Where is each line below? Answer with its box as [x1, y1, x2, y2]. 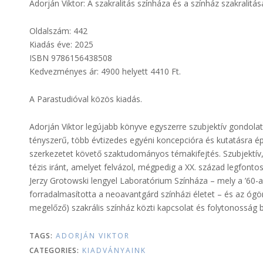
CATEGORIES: [29, 245, 79, 256]
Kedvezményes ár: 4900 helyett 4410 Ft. [29, 66, 181, 77]
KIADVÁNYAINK [82, 245, 146, 256]
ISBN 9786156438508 [29, 52, 112, 64]
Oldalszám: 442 [29, 25, 87, 37]
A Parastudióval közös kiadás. [29, 93, 142, 105]
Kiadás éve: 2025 [29, 39, 93, 50]
